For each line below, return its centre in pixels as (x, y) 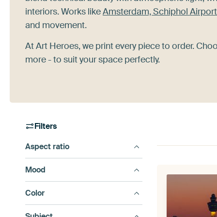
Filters (46, 126)
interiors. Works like (64, 12)
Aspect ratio (47, 147)
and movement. (56, 25)
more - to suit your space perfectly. (93, 60)
